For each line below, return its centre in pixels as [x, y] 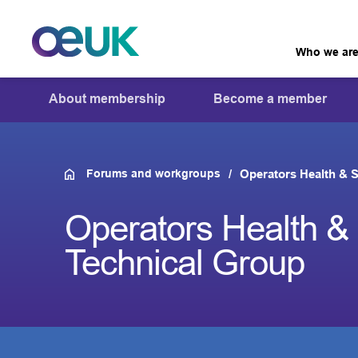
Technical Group [184, 263]
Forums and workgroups [154, 173]
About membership [107, 99]
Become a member [270, 99]
